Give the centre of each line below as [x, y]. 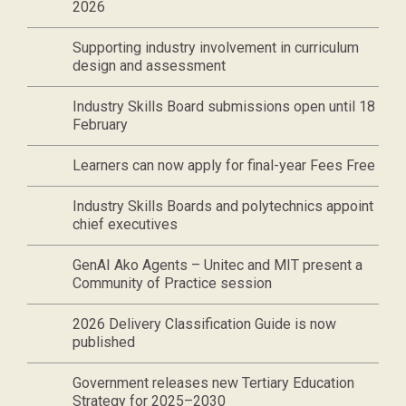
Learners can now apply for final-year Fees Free [224, 165]
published [104, 342]
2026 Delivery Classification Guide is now [204, 324]
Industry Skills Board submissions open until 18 [224, 106]
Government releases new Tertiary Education [213, 383]
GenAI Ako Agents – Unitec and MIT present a [217, 265]
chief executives [125, 224]
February [100, 125]
